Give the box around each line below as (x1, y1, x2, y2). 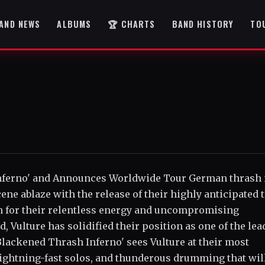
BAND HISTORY (172, 18, 234, 30)
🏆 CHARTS (108, 18, 156, 30)
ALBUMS (57, 18, 92, 30)
